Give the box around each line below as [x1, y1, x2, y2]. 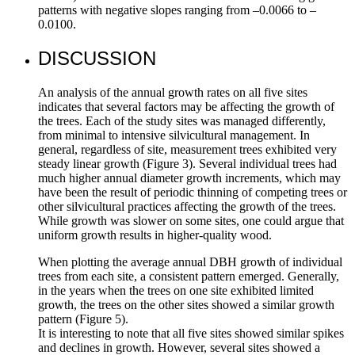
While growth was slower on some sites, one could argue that [38, 213, 344, 227]
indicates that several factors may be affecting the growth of [38, 99, 334, 113]
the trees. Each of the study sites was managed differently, [38, 113, 326, 128]
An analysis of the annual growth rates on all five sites [38, 85, 307, 99]
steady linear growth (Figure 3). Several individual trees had [38, 156, 337, 170]
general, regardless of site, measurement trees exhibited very [38, 142, 337, 156]
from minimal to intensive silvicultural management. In [38, 128, 310, 142]
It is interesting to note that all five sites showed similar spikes [38, 326, 344, 340]
